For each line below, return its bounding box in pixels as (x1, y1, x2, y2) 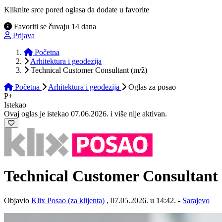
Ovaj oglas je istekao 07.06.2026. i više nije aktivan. (4, 109, 167, 118)
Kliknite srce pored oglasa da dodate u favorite (4, 5, 149, 14)
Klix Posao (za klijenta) (31, 196, 105, 205)
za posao (147, 82, 176, 91)
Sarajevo (182, 196, 210, 205)
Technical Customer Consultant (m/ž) (31, 65, 147, 74)
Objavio (4, 196, 31, 205)
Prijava (13, 31, 35, 40)
